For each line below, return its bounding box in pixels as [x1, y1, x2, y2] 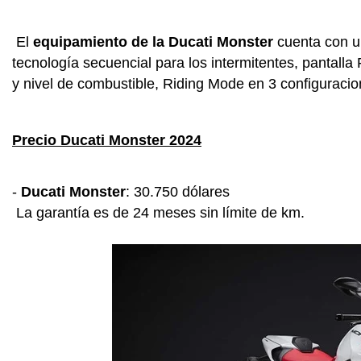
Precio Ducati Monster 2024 [12, 131, 201, 148]
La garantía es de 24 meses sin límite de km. [12, 204, 305, 221]
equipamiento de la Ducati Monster [33, 33, 273, 50]
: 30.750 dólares [126, 183, 230, 200]
